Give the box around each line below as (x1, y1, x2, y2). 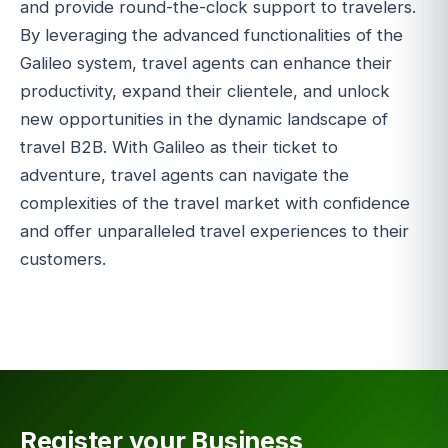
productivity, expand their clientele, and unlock (20, 80, 390, 101)
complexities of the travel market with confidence (20, 192, 410, 213)
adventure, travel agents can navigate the (20, 164, 349, 185)
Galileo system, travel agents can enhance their (20, 52, 392, 73)
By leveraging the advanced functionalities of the (20, 24, 403, 45)
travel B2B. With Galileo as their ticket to (20, 136, 338, 157)
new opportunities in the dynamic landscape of (20, 108, 388, 129)
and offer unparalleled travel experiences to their (20, 220, 409, 241)
